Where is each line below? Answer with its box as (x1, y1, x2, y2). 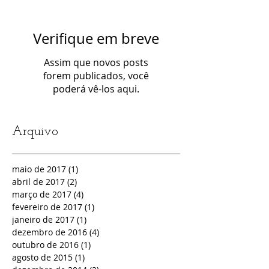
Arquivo (12, 124, 58, 139)
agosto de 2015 (12, 251, 73, 263)
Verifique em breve (33, 28, 159, 48)
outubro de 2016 (12, 238, 79, 250)
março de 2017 (12, 188, 71, 200)
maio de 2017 (12, 163, 66, 175)
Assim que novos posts (44, 55, 148, 69)
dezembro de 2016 (12, 226, 87, 238)
